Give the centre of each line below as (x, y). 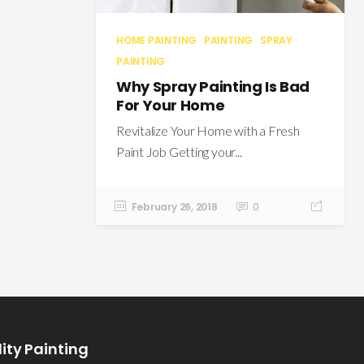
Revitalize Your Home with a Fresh (208, 130)
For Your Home (171, 105)
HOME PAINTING (158, 40)
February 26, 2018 (174, 207)
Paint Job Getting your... (179, 152)
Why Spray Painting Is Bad (213, 87)
